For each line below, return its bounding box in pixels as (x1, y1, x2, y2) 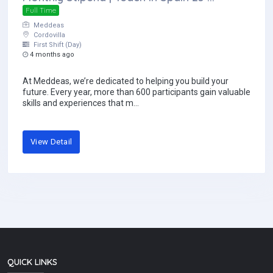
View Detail (30, 137, 73, 147)
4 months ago (28, 51, 74, 59)
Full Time (25, 5, 56, 15)
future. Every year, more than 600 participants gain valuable (23, 87, 250, 97)
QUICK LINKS (7, 256, 57, 268)
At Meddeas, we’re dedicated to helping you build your (23, 76, 229, 87)
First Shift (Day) (32, 41, 82, 49)
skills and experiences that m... (23, 98, 139, 108)
